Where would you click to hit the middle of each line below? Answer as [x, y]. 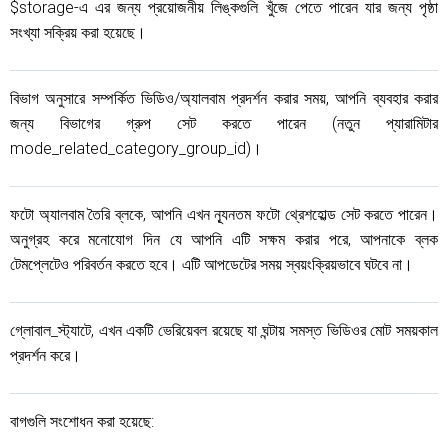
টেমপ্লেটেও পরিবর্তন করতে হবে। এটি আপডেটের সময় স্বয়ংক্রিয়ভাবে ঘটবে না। [211, 264]
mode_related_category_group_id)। [136, 148]
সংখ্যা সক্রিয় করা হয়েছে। [78, 32]
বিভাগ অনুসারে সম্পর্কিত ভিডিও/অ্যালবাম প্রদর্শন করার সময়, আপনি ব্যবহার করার [224, 98]
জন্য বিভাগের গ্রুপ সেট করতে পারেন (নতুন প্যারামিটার [224, 123]
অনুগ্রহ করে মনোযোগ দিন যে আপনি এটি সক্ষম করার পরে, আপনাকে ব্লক [224, 239]
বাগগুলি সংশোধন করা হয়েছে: [82, 421]
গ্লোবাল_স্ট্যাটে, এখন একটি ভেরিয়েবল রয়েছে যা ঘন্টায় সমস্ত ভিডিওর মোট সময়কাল [224, 330]
